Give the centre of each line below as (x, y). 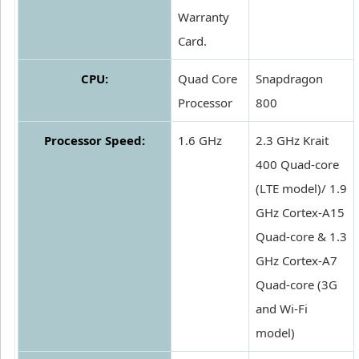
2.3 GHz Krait (292, 141)
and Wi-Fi (282, 309)
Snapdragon (289, 79)
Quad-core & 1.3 (301, 237)
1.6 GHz (200, 141)
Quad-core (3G (296, 285)
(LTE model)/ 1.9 (301, 189)
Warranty (204, 17)
